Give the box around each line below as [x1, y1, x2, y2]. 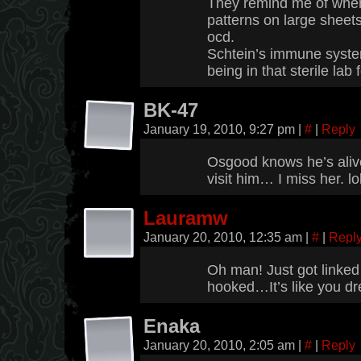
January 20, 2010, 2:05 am [143, 338, 298, 352]
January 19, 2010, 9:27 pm [143, 122, 298, 136]
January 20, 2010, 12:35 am [143, 230, 305, 244]
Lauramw [143, 208, 228, 229]
